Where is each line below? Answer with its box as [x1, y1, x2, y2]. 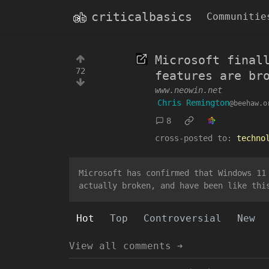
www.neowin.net [155, 85, 222, 95]
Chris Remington [157, 98, 229, 107]
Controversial [144, 213, 222, 224]
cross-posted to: [155, 133, 232, 143]
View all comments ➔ [69, 240, 183, 252]
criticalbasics [91, 10, 192, 24]
